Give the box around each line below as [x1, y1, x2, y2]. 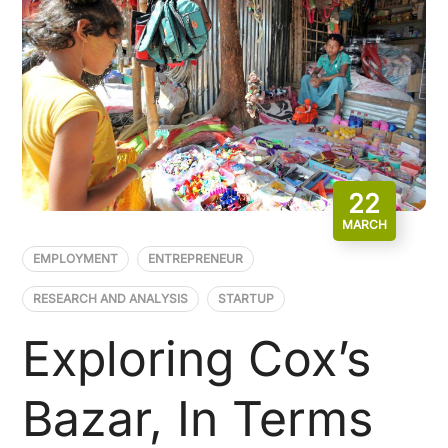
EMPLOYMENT [33, 250, 119, 266]
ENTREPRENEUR [148, 250, 244, 266]
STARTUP [218, 290, 275, 306]
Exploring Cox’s [22, 328, 372, 388]
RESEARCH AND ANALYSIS [33, 290, 189, 306]
